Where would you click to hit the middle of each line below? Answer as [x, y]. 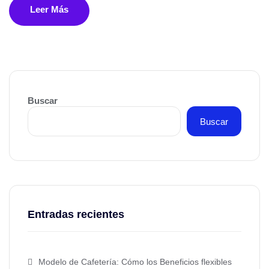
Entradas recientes [76, 214]
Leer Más [49, 9]
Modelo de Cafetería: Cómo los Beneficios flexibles [135, 262]
